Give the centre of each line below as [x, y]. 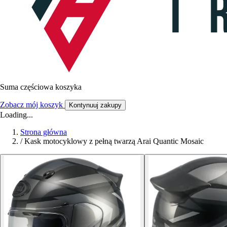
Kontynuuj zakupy [95, 105]
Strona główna [44, 132]
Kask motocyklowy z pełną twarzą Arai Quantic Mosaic [114, 141]
